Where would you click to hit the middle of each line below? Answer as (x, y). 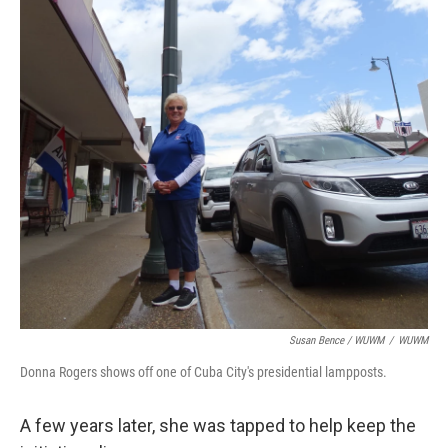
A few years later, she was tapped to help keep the (218, 425)
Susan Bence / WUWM (336, 340)
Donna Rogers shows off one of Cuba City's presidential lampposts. (203, 372)
